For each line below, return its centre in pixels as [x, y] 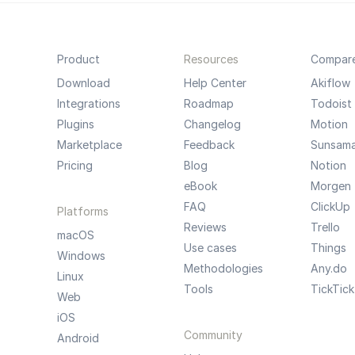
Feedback [209, 145]
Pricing [74, 165]
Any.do [328, 268]
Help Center [215, 83]
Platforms [82, 211]
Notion [328, 165]
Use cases [210, 248]
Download [83, 83]
